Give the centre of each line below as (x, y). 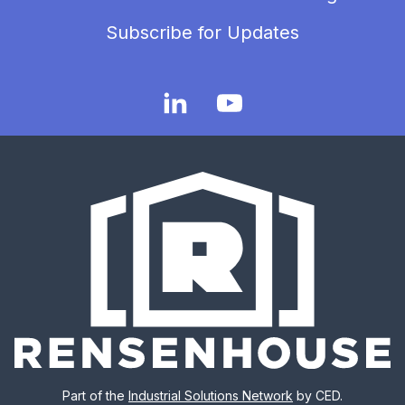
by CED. (318, 395)
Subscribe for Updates (202, 33)
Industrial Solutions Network (211, 395)
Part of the (95, 395)
